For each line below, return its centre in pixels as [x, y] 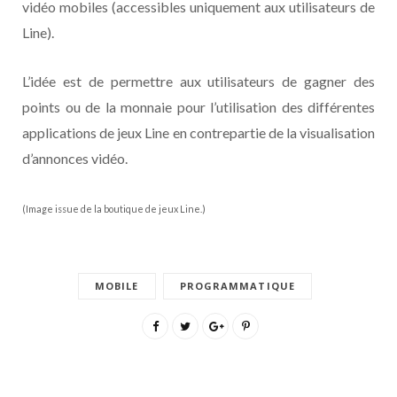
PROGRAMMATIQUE [237, 285]
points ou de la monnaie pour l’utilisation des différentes [198, 106]
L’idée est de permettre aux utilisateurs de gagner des [198, 81]
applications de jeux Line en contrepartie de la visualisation [198, 132]
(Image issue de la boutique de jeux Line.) [114, 208]
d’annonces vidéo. [75, 158]
